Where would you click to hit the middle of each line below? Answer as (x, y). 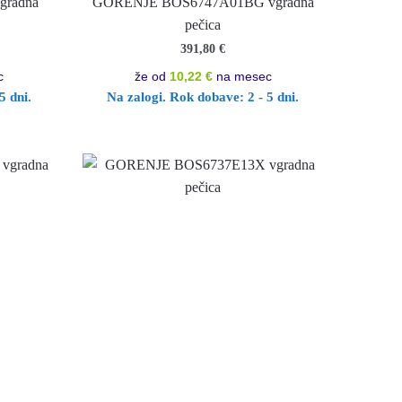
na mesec (242, 76)
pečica (203, 24)
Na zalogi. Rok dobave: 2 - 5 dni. (203, 96)
